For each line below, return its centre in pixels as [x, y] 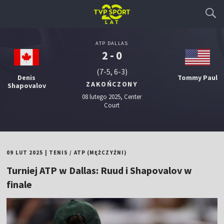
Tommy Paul [197, 77]
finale [19, 184]
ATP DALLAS [112, 43]
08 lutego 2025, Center [112, 97]
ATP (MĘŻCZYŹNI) [100, 152]
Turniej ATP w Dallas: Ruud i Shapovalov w [99, 170]
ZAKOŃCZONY [112, 84]
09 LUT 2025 [25, 152]
